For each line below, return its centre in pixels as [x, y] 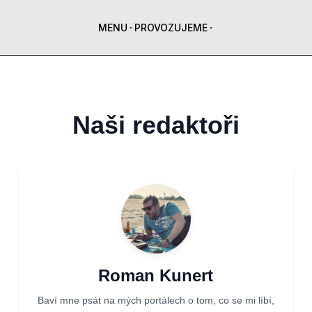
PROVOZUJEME [171, 28]
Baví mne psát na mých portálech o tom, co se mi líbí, [156, 300]
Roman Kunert [156, 275]
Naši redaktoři [156, 125]
